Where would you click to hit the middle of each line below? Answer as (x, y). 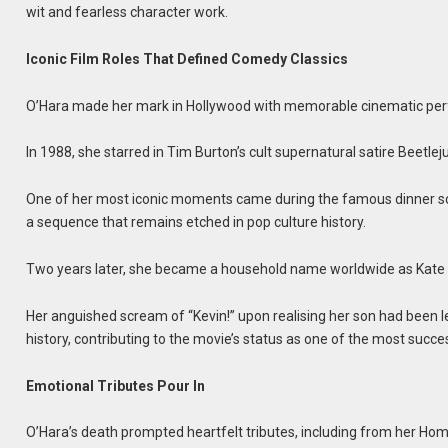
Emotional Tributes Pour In (116, 385)
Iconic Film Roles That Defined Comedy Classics (187, 58)
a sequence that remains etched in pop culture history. (196, 222)
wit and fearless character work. (127, 11)
